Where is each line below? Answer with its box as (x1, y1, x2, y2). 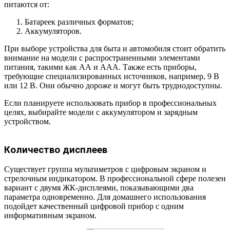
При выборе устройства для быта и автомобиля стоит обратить (4, 44, 225, 53)
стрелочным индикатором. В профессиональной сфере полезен (4, 174, 226, 183)
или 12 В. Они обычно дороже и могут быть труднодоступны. (4, 81, 222, 90)
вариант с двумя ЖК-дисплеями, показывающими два (4, 183, 194, 193)
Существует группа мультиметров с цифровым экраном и (4, 165, 206, 174)
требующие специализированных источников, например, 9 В (4, 72, 219, 81)
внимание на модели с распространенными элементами (4, 53, 200, 63)
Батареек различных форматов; (25, 17, 133, 27)
